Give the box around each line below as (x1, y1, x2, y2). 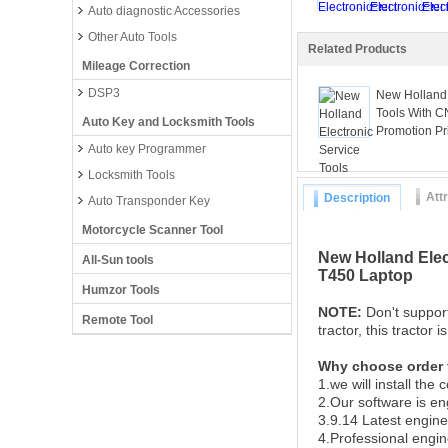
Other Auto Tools (88, 30, 177, 44)
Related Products (308, 42, 407, 56)
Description (324, 191, 390, 205)
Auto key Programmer (88, 142, 206, 156)
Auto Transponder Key (88, 194, 210, 208)
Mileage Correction (82, 59, 190, 73)
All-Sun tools (82, 253, 154, 267)
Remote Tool (82, 313, 153, 327)
